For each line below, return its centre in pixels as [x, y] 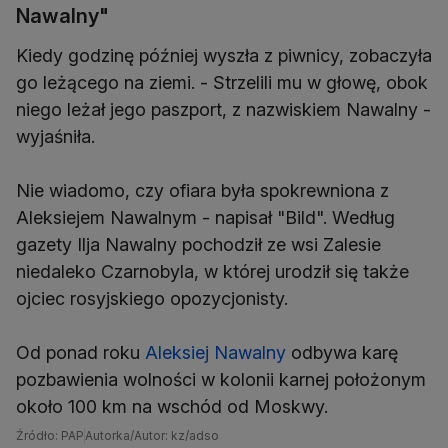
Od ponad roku [80, 352]
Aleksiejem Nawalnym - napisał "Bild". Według [205, 217]
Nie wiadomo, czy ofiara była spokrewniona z [202, 190]
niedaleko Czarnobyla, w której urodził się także [212, 271]
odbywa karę [342, 352]
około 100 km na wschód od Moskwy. [172, 406]
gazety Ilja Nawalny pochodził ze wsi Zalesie [198, 244]
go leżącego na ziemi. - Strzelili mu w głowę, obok [222, 82]
